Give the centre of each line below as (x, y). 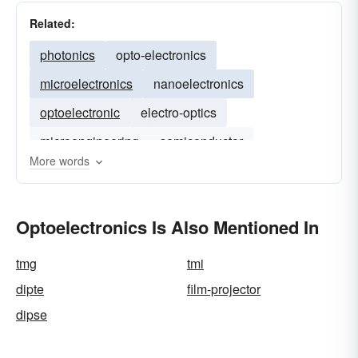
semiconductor (201, 141)
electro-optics (179, 112)
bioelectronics (80, 170)
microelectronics (86, 84)
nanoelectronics (199, 84)
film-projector (224, 289)
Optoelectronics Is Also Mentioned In (167, 227)
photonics (68, 55)
